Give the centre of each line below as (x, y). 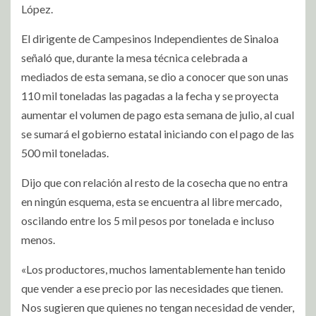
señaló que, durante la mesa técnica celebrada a (134, 57)
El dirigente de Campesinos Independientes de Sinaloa (150, 38)
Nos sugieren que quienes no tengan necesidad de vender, (158, 307)
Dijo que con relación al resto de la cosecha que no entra (154, 182)
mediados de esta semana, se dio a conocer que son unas (155, 76)
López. (37, 8)
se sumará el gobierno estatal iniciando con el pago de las (158, 133)
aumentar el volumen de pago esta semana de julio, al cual (158, 114)
